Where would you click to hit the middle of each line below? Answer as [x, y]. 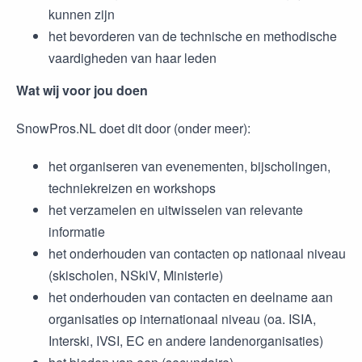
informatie [78, 232]
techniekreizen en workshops [132, 188]
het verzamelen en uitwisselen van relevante [176, 210]
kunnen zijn [82, 14]
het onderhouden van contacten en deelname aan [191, 297]
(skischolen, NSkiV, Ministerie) [136, 275]
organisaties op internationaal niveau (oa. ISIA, [182, 319]
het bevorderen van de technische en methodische [193, 36]
